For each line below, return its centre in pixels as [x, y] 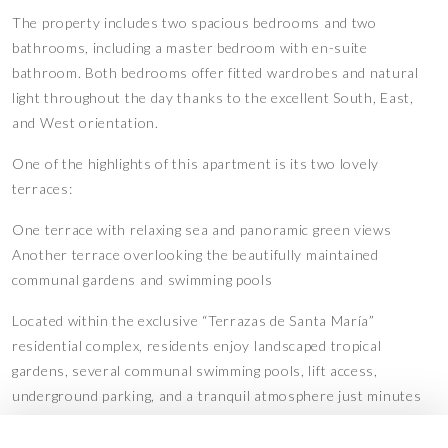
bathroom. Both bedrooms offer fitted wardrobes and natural [215, 73]
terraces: [42, 189]
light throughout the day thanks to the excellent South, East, [213, 98]
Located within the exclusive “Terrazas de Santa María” [193, 321]
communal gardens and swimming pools [142, 280]
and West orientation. [85, 123]
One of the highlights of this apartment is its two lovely [195, 164]
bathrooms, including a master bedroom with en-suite [190, 48]
